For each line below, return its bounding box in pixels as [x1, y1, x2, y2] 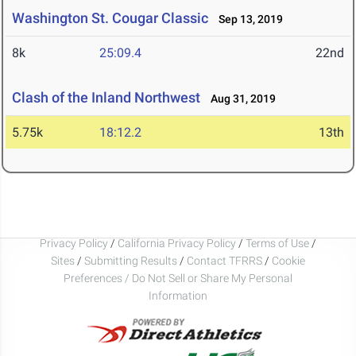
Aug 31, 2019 [203, 92, 276, 106]
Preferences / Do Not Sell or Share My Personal [64, 271, 292, 284]
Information [149, 288, 207, 302]
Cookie [272, 253, 305, 267]
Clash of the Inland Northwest [12, 89, 200, 106]
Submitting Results [84, 253, 177, 267]
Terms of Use [246, 236, 309, 250]
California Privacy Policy [118, 236, 236, 250]
